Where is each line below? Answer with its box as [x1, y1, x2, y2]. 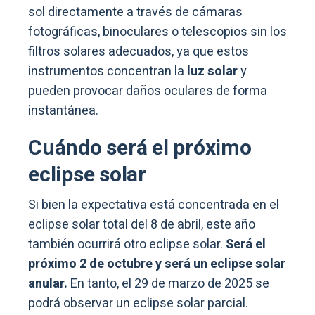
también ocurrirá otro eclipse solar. [28, 234, 226, 254]
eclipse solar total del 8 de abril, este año [28, 214, 255, 234]
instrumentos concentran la [28, 61, 184, 81]
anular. [28, 274, 70, 293]
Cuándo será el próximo [28, 132, 252, 164]
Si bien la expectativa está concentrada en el [28, 195, 279, 214]
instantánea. [28, 101, 98, 120]
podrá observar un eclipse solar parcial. [28, 293, 248, 313]
